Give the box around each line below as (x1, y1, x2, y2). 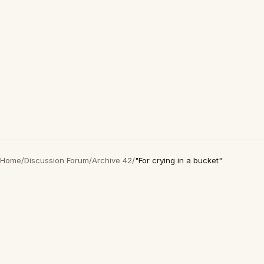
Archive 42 (92, 156, 132, 165)
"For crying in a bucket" (135, 156, 222, 165)
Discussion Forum (24, 156, 89, 165)
